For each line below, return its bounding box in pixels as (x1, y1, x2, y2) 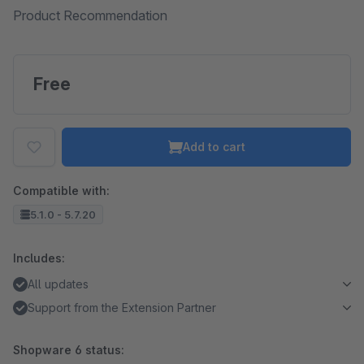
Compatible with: (13, 184, 110, 197)
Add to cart (182, 140, 245, 154)
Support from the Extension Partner (28, 301, 216, 314)
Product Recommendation (13, 7, 167, 24)
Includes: (13, 251, 65, 265)
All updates (28, 277, 89, 291)
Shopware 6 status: (13, 343, 124, 357)
